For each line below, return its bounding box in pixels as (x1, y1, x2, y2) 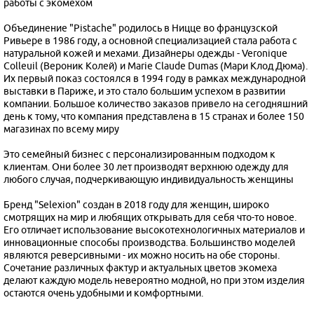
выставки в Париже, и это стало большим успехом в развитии (4, 85, 285, 97)
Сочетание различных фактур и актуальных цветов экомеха (4, 261, 277, 274)
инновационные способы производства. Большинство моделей (4, 236, 295, 249)
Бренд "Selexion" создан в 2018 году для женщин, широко (4, 198, 269, 211)
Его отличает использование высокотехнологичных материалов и (4, 224, 305, 236)
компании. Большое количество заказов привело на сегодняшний (4, 97, 308, 110)
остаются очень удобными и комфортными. (4, 287, 203, 299)
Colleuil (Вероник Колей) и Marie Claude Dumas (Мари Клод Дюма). (4, 60, 308, 72)
